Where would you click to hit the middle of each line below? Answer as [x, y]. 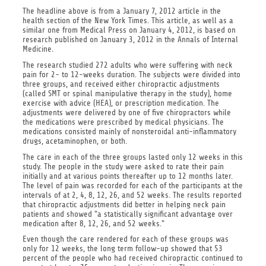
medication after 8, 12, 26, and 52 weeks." [93, 223]
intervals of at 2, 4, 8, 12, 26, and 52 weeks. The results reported [132, 195]
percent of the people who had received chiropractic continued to [132, 258]
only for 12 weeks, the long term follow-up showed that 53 [122, 249]
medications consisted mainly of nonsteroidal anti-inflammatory [129, 131]
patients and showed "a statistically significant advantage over [127, 214]
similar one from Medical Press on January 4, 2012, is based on [129, 30]
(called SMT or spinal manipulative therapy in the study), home [127, 93]
